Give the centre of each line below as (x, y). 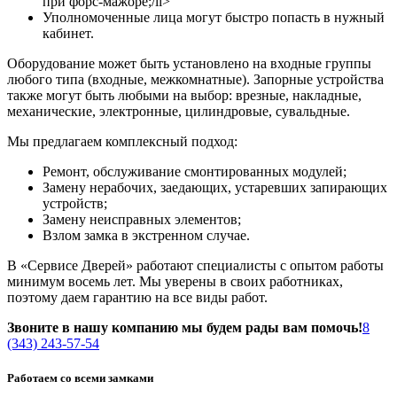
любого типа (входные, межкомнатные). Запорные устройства (195, 79)
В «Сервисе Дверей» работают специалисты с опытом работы (195, 265)
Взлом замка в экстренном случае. (146, 235)
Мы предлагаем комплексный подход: (122, 141)
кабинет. (68, 33)
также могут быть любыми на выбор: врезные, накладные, (184, 95)
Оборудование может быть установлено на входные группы (189, 63)
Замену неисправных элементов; (142, 219)
